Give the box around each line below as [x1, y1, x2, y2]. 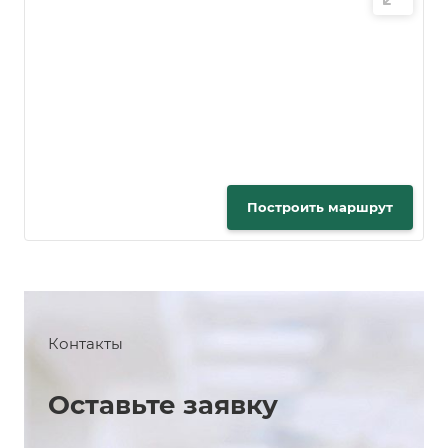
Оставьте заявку [48, 389, 278, 422]
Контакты [48, 334, 123, 354]
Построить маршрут [247, 199, 393, 216]
